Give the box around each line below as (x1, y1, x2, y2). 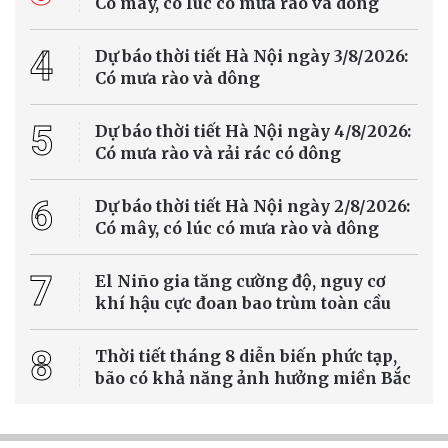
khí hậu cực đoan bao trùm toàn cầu (95, 292, 391, 313)
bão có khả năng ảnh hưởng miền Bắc (95, 367, 411, 388)
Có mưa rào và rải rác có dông (95, 142, 341, 163)
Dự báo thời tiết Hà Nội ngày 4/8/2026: (95, 120, 411, 141)
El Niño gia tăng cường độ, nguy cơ (95, 270, 386, 291)
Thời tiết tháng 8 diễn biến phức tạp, (95, 345, 397, 366)
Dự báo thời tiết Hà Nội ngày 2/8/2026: (95, 195, 410, 216)
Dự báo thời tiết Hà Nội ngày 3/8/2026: (95, 45, 408, 66)
